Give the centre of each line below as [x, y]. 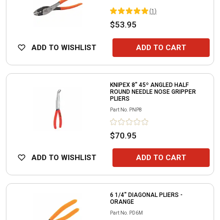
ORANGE [122, 202]
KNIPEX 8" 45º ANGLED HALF [149, 85]
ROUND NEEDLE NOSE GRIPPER [153, 92]
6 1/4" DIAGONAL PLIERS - [146, 195]
